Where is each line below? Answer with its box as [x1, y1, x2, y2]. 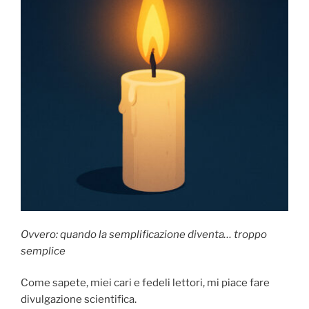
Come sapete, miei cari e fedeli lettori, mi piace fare [21, 277, 270, 290]
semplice [21, 244, 66, 257]
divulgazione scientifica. [21, 293, 137, 306]
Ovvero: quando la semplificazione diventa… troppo [21, 228, 267, 241]
